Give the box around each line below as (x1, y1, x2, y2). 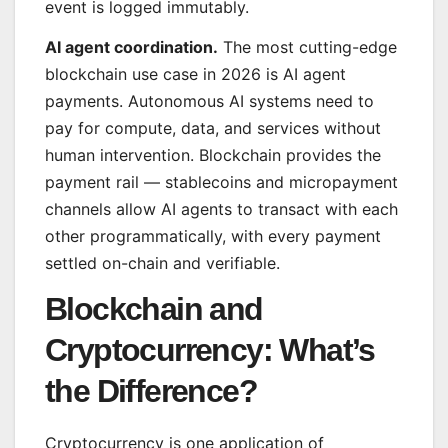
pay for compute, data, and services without (45, 117, 381, 138)
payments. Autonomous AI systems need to (45, 90, 374, 111)
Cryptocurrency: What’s (45, 332, 375, 369)
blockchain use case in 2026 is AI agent (45, 63, 346, 84)
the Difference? (45, 373, 257, 410)
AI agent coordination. (45, 36, 218, 57)
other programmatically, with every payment (45, 225, 381, 246)
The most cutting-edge (218, 36, 397, 57)
